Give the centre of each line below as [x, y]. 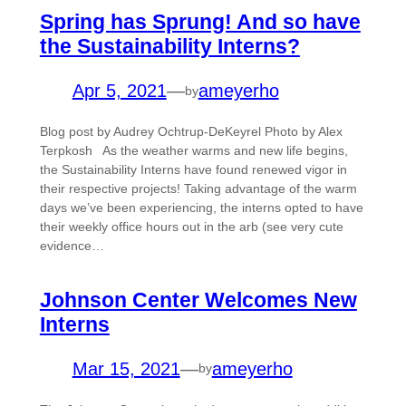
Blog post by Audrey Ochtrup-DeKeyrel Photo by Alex [191, 132]
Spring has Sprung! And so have [200, 22]
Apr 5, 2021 [119, 91]
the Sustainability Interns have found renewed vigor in [193, 170]
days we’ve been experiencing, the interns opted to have [201, 208]
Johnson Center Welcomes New [198, 300]
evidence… [72, 246]
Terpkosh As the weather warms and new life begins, [193, 151]
